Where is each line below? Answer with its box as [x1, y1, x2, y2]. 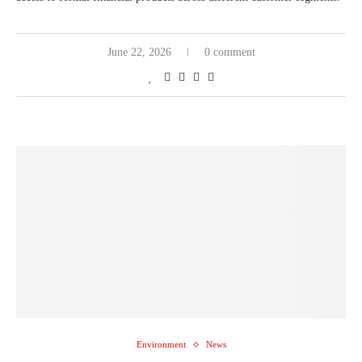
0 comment [204, 45, 255, 58]
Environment [136, 339, 186, 349]
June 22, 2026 [107, 45, 171, 58]
